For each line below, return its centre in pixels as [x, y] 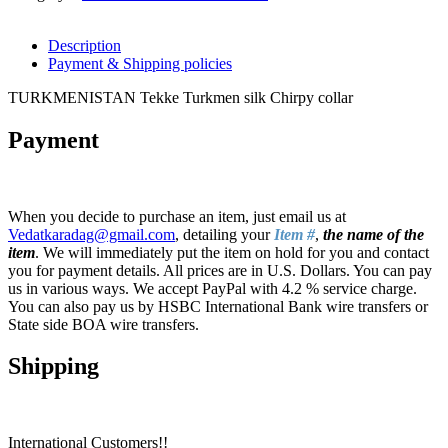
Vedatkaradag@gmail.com [91, 234]
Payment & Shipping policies [140, 63]
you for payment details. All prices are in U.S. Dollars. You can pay [220, 270]
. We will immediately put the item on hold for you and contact [232, 252]
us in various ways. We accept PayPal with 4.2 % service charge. [212, 288]
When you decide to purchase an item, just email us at [177, 216]
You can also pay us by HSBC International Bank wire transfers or [218, 306]
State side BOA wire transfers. [103, 324]
